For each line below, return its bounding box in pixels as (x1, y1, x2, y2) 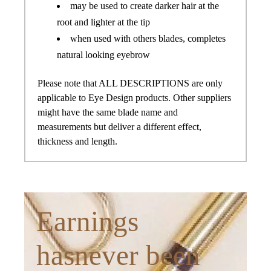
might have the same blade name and (38, 107, 178, 118)
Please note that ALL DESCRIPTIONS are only (38, 78, 223, 89)
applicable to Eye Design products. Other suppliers (38, 93, 231, 103)
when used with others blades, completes (70, 33, 226, 44)
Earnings (36, 206, 139, 238)
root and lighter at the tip (57, 16, 150, 27)
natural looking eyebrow (57, 49, 150, 60)
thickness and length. (38, 136, 117, 147)
